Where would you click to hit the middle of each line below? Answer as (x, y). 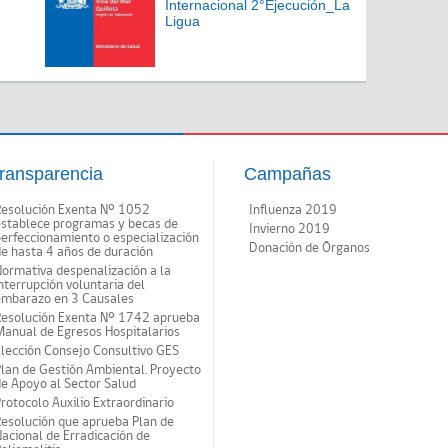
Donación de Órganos (309, 248)
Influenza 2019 (293, 210)
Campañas (287, 174)
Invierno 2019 (289, 229)
